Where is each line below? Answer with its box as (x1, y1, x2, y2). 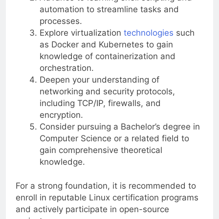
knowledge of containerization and (39, 51, 175, 61)
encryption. (39, 109, 83, 120)
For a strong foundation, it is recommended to (16, 181, 196, 191)
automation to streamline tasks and (39, 4, 179, 14)
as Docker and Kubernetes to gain (39, 39, 173, 49)
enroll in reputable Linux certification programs (16, 193, 198, 203)
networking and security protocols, (39, 86, 175, 96)
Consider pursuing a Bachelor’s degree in (39, 121, 200, 131)
